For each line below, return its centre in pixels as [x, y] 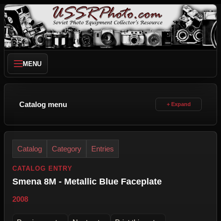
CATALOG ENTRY [43, 168]
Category [67, 149]
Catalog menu [43, 104]
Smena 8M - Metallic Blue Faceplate [87, 182]
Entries [103, 149]
